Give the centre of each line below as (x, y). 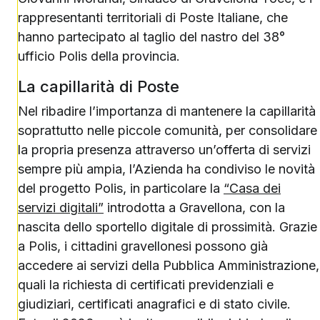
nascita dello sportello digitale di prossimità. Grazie (167, 227)
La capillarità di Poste (99, 86)
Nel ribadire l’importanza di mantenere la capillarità (167, 111)
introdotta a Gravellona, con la (194, 207)
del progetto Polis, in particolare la (121, 188)
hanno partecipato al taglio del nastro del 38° (151, 37)
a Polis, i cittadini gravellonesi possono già (143, 246)
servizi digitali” (61, 207)
